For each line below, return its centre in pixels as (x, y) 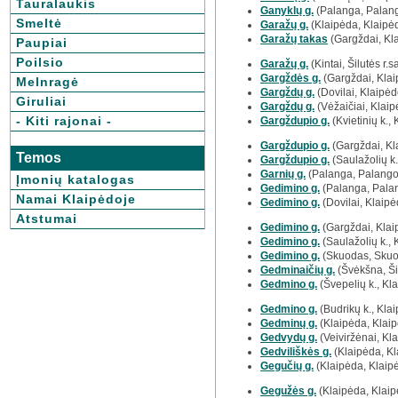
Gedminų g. (289, 323)
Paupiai (42, 43)
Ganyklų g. (287, 11)
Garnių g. (283, 174)
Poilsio (40, 62)
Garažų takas (294, 39)
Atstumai (47, 219)
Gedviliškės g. (296, 352)
